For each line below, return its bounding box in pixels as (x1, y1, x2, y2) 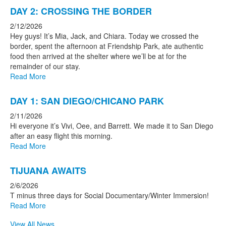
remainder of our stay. (10, 61, 80, 72)
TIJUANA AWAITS (10, 164, 86, 178)
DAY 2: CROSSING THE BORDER (10, 5, 152, 18)
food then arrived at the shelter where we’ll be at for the (10, 51, 187, 62)
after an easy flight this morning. (10, 131, 112, 141)
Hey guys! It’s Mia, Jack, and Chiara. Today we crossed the (10, 31, 199, 41)
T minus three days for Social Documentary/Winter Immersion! (10, 190, 209, 201)
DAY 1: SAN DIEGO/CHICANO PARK (10, 94, 164, 108)
